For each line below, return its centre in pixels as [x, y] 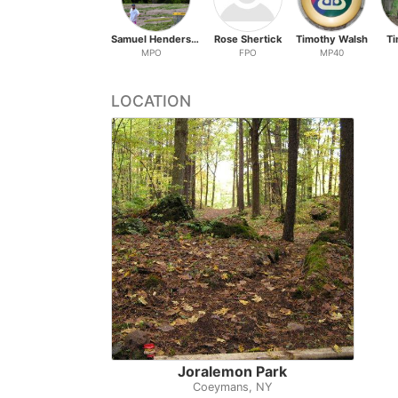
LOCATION [151, 101]
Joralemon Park [233, 371]
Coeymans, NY [232, 386]
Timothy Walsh [331, 40]
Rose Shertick [248, 40]
